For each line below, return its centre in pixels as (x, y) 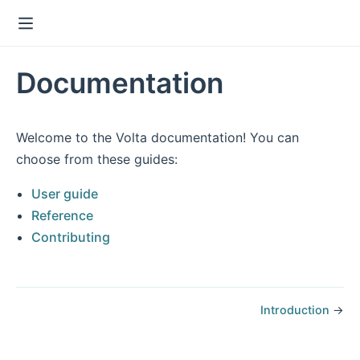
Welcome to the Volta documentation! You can (157, 137)
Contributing (71, 237)
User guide (65, 193)
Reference (63, 215)
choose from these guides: (97, 159)
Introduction (295, 309)
